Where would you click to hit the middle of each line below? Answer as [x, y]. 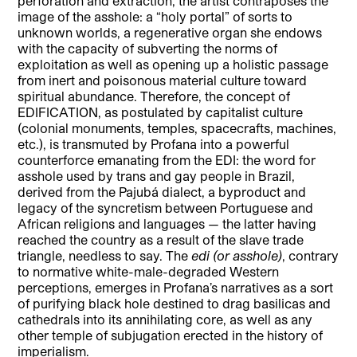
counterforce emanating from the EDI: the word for [167, 159]
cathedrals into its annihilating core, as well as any [165, 319]
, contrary [311, 255]
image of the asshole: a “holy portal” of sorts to [155, 16]
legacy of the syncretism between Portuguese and [166, 207]
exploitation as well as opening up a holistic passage [173, 64]
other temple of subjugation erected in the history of [171, 335]
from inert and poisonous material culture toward [163, 80]
